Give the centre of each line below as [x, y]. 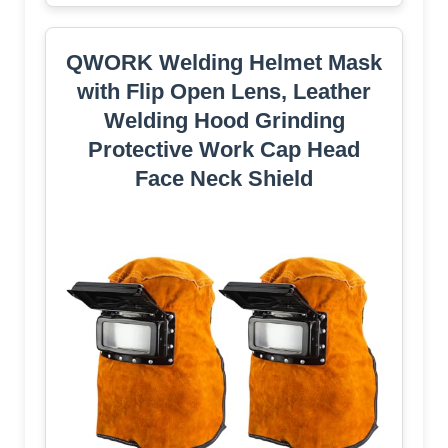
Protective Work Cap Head [224, 149]
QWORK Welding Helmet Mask [224, 62]
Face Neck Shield [224, 178]
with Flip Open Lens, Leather [224, 91]
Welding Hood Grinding [224, 120]
